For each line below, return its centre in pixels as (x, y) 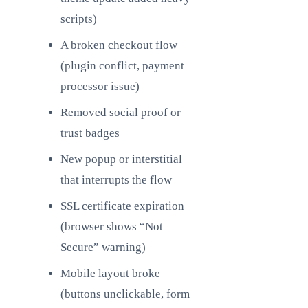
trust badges (90, 133)
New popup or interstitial (121, 159)
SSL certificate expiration (122, 206)
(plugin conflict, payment (122, 66)
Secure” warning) (103, 247)
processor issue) (100, 86)
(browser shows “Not (112, 227)
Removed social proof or (121, 112)
